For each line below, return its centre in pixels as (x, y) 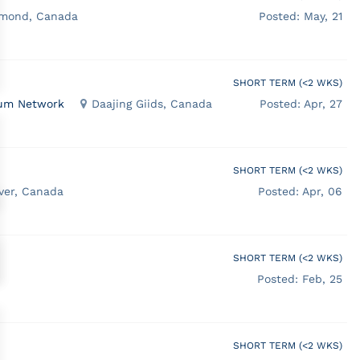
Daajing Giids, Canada (151, 103)
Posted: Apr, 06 (300, 191)
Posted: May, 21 (300, 16)
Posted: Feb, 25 (299, 278)
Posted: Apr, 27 (301, 103)
